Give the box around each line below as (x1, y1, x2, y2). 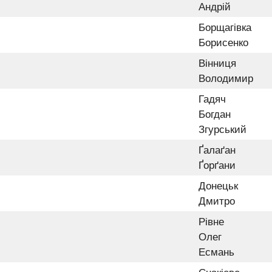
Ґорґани (199, 159, 236, 171)
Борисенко (199, 36, 248, 49)
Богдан (199, 108, 231, 120)
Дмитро (199, 195, 235, 207)
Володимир (199, 72, 253, 84)
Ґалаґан (199, 144, 236, 156)
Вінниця (199, 57, 236, 69)
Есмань (199, 246, 234, 258)
